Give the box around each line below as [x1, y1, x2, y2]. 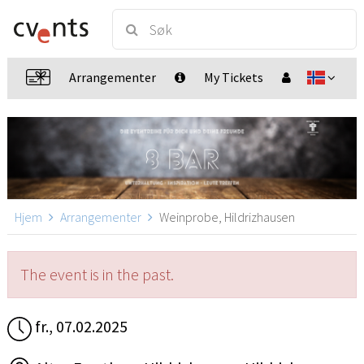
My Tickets [204, 69, 264, 85]
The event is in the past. [20, 264, 174, 285]
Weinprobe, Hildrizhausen [157, 209, 295, 226]
